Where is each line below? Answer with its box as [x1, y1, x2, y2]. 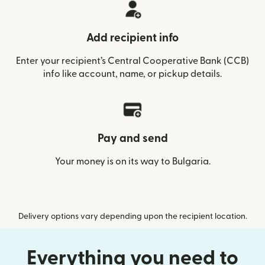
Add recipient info [86, 33, 179, 44]
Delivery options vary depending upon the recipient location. [18, 212, 247, 221]
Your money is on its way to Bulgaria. [54, 157, 211, 166]
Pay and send [97, 133, 168, 144]
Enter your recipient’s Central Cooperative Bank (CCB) [16, 56, 249, 66]
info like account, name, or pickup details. [43, 69, 222, 79]
